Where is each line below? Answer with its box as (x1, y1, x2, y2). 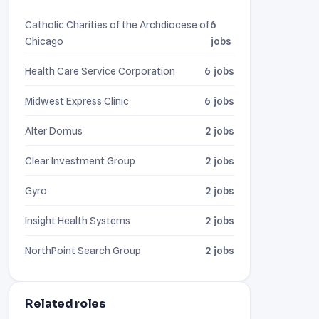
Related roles (25, 296, 106, 311)
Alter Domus (25, 124, 83, 137)
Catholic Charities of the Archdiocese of (25, 18, 209, 31)
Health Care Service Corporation (25, 64, 175, 77)
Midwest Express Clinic (25, 94, 129, 107)
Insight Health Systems (25, 214, 130, 226)
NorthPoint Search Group (25, 244, 141, 256)
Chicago (25, 34, 63, 47)
